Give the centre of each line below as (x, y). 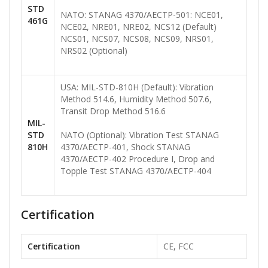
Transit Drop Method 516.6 (113, 111)
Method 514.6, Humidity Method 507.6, (136, 99)
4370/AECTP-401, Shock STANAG (125, 147)
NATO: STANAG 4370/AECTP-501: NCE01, (142, 15)
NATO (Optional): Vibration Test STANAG (140, 135)
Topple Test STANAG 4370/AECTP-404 (136, 171)
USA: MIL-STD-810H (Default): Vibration (137, 87)
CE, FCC (179, 246)
